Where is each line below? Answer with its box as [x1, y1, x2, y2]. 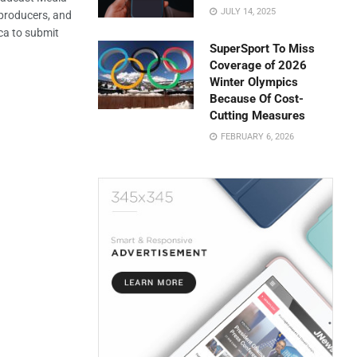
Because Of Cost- [210, 92, 304, 106]
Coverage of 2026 [210, 58, 308, 73]
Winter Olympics [210, 75, 299, 89]
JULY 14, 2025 [218, 6, 277, 17]
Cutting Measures [210, 108, 306, 123]
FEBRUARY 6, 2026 [218, 131, 295, 142]
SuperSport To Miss [210, 41, 316, 56]
